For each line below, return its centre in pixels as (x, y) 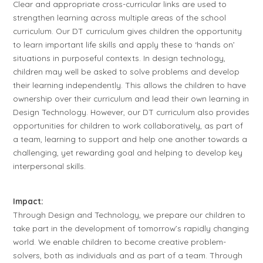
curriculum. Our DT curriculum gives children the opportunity (128, 31)
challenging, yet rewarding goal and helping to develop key (128, 153)
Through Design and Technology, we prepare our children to (129, 214)
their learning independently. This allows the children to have (130, 85)
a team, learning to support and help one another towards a (130, 139)
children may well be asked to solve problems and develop (127, 72)
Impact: (28, 201)
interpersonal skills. (50, 166)
